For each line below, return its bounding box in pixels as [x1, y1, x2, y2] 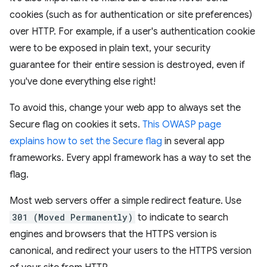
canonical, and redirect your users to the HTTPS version [10, 244, 252, 257]
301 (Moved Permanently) [12, 211, 133, 223]
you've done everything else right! [10, 75, 156, 88]
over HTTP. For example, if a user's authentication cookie [10, 25, 255, 38]
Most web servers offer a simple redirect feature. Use [10, 194, 241, 207]
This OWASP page [142, 118, 221, 131]
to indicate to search [135, 211, 228, 223]
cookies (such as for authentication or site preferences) [10, 8, 252, 21]
